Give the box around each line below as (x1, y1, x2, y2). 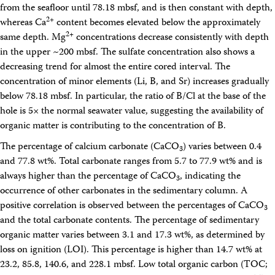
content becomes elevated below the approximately (54, 15, 260, 31)
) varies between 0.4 (183, 139, 261, 155)
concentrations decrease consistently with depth (74, 30, 269, 46)
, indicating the (180, 169, 241, 185)
